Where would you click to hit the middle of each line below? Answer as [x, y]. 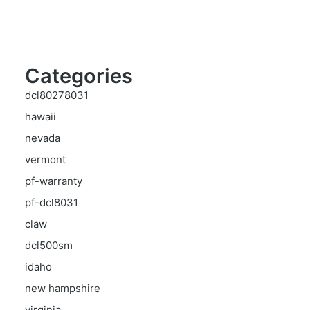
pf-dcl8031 [52, 202]
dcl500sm [49, 245]
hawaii [40, 117]
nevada [43, 138]
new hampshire [63, 288]
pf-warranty [54, 181]
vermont [45, 159]
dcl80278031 [57, 95]
